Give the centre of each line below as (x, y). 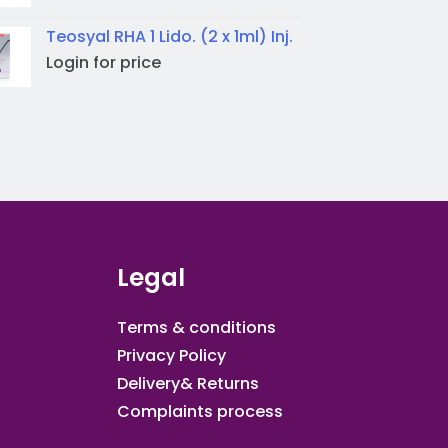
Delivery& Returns (188, 383)
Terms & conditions (196, 327)
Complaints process (200, 411)
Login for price (103, 62)
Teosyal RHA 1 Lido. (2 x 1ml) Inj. (169, 36)
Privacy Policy (171, 355)
